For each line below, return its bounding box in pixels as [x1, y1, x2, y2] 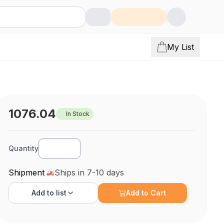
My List [167, 42, 194, 52]
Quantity [8, 144, 39, 152]
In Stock [66, 110, 90, 117]
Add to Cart [126, 188, 166, 197]
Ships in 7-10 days [54, 167, 124, 177]
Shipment [8, 167, 45, 177]
